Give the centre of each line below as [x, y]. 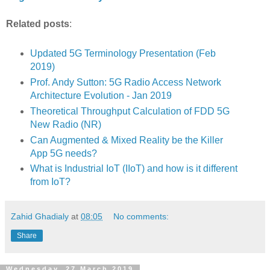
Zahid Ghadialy [40, 217]
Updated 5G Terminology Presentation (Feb [123, 53]
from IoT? [50, 182]
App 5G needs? [63, 153]
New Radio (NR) [65, 124]
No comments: [141, 217]
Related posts [38, 24]
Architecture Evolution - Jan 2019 [101, 95]
